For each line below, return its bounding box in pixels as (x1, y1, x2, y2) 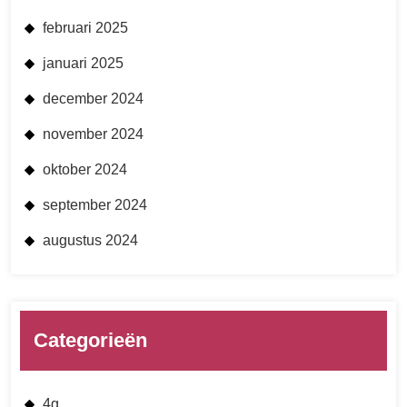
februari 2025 (43, 19, 128, 35)
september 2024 (43, 196, 147, 213)
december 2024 (43, 90, 144, 106)
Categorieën (34, 328, 147, 352)
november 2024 (43, 125, 144, 142)
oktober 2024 (43, 161, 127, 177)
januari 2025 (43, 55, 124, 71)
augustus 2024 (43, 232, 138, 248)
